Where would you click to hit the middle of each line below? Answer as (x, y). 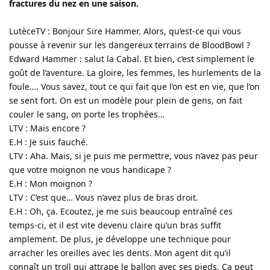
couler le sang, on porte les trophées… (87, 114)
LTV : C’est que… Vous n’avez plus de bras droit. (104, 197)
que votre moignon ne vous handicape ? (90, 169)
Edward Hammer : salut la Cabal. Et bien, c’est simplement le (132, 58)
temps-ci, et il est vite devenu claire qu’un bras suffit (115, 225)
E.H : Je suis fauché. (49, 142)
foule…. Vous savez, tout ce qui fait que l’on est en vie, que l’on (134, 86)
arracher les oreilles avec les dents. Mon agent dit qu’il (120, 253)
